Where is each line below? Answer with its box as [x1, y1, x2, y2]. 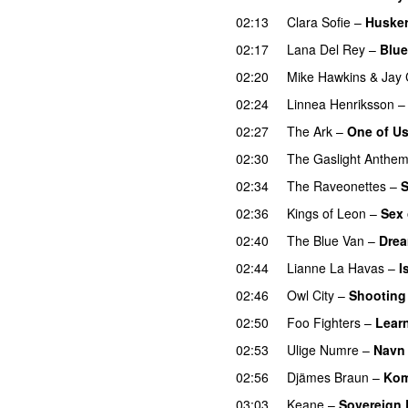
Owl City [287, 285, 334, 304]
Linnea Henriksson [287, 94, 394, 113]
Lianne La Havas [287, 258, 384, 277]
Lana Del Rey [287, 39, 365, 58]
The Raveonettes [287, 176, 386, 195]
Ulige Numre [287, 340, 359, 359]
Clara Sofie [287, 12, 351, 31]
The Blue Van [287, 230, 364, 250]
